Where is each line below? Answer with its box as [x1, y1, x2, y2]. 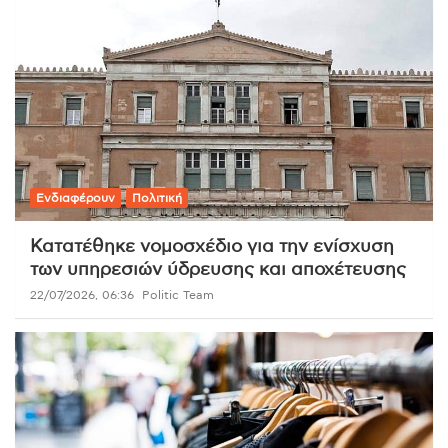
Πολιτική [132, 191, 182, 204]
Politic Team [142, 288, 214, 301]
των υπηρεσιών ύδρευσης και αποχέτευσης [30, 260, 406, 279]
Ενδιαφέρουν [36, 191, 115, 204]
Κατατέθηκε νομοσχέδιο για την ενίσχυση [30, 237, 394, 256]
